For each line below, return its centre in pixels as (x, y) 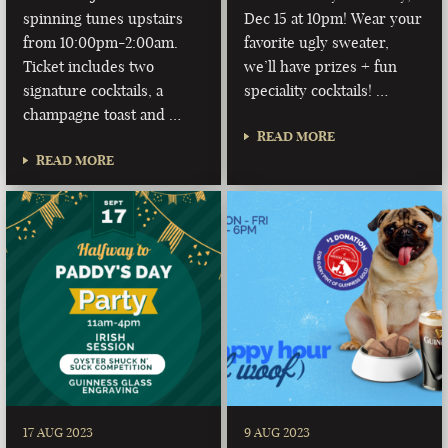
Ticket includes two (89, 66)
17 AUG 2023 (58, 432)
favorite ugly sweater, (317, 42)
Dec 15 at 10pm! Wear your (333, 18)
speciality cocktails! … (316, 90)
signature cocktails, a (93, 90)
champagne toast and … (102, 114)
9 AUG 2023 (277, 432)
